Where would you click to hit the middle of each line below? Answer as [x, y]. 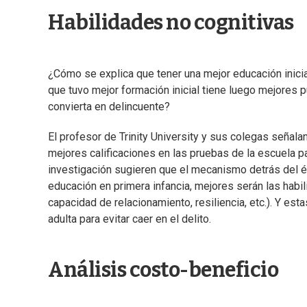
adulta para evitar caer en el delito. [130, 219]
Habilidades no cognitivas [171, 23]
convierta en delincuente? [109, 107]
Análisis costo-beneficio [163, 270]
